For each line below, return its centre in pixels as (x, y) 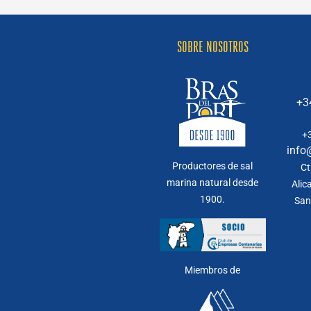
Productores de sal (213, 166)
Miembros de (213, 270)
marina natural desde (213, 183)
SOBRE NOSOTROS (212, 47)
